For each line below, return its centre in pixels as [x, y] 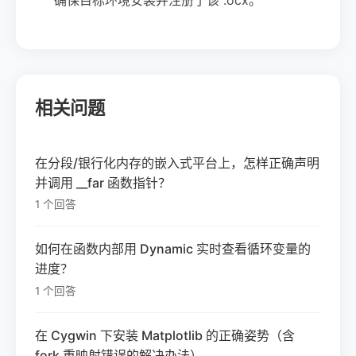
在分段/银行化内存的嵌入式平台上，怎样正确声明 [177, 163]
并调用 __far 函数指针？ [103, 182]
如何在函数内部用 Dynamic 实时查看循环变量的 [173, 249]
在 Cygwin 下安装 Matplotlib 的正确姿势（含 [165, 336]
